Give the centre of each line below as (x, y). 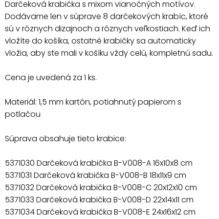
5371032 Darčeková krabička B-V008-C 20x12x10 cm (101, 187)
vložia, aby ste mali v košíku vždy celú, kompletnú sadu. (109, 53)
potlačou (23, 114)
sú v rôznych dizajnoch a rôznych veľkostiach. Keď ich (108, 28)
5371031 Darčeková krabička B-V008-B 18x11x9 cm (96, 175)
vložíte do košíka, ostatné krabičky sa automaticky (100, 41)
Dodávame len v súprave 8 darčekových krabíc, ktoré (107, 16)
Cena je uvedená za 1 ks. (51, 77)
